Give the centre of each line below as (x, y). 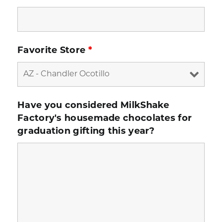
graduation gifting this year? (86, 132)
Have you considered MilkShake (93, 106)
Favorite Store (53, 51)
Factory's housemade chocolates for (105, 119)
